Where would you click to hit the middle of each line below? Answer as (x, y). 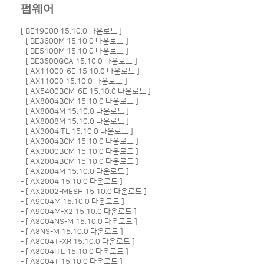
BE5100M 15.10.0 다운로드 (77, 51)
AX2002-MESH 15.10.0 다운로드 (86, 192)
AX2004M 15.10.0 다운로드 (77, 171)
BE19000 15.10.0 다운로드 (71, 31)
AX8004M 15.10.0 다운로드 (77, 111)
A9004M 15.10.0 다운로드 (75, 202)
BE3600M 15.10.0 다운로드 (77, 41)
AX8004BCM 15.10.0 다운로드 (82, 101)
